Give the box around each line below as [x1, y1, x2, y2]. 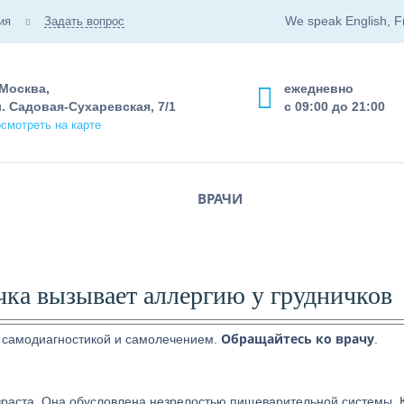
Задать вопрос [44, 14, 124, 28]
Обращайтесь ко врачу [221, 330, 374, 347]
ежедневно [284, 81, 353, 96]
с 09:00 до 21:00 [284, 99, 385, 114]
